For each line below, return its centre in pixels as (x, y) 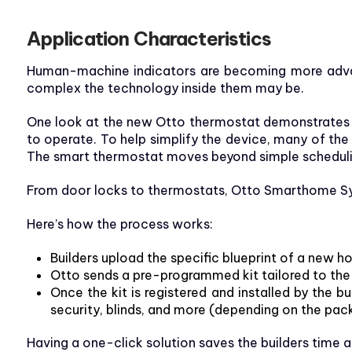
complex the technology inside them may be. (165, 88)
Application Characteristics (148, 39)
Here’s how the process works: (119, 224)
